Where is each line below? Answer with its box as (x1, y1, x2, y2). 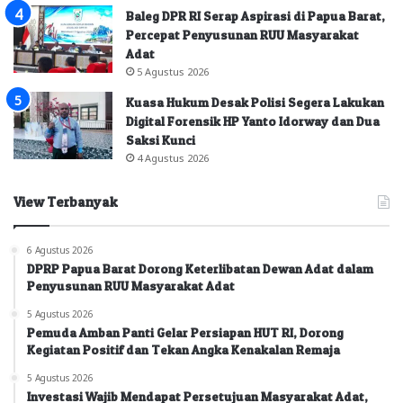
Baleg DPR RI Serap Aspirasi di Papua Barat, (126, 7, 385, 23)
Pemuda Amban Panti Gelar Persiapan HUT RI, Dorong (27, 324, 344, 340)
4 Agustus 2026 (137, 151, 209, 163)
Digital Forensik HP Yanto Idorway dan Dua (126, 112, 380, 129)
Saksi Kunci (126, 131, 195, 148)
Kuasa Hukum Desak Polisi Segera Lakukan (126, 94, 384, 110)
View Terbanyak (13, 193, 118, 210)
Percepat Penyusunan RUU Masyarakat (126, 26, 359, 42)
